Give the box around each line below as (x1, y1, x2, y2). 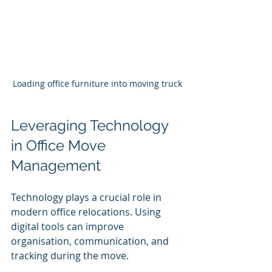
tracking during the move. (11, 248, 129, 262)
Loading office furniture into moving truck (12, 77, 182, 89)
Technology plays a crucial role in (11, 190, 164, 204)
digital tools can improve (11, 219, 126, 233)
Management (11, 156, 101, 174)
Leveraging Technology (11, 116, 172, 134)
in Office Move (11, 136, 109, 154)
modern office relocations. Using (11, 205, 163, 219)
